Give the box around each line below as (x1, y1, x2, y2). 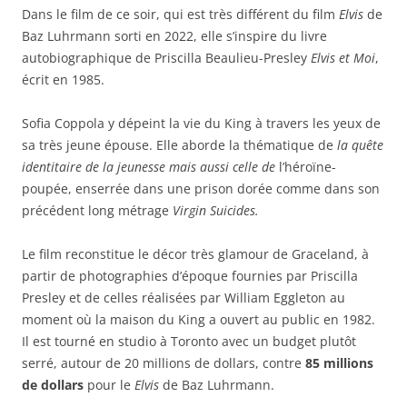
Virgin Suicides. (173, 201, 259, 219)
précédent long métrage (22, 201, 173, 219)
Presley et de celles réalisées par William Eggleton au (22, 288, 345, 306)
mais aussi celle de (169, 157, 275, 175)
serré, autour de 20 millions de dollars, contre (22, 353, 305, 372)
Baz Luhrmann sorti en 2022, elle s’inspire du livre (22, 26, 327, 45)
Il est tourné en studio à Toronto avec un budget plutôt (22, 332, 356, 350)
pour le (84, 375, 134, 393)
